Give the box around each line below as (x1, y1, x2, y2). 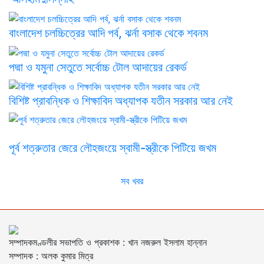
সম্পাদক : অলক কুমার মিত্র (9, 250, 93, 262)
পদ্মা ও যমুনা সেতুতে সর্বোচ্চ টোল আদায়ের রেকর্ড (9, 60, 187, 74)
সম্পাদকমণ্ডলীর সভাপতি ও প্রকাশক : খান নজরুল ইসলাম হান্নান (9, 236, 207, 249)
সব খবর (121, 175, 143, 187)
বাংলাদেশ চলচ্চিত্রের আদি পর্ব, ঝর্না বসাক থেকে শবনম (9, 25, 208, 40)
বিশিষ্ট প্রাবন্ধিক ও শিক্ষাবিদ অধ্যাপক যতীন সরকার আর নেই (9, 94, 233, 108)
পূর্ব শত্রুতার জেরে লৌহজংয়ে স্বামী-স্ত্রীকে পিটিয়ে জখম (9, 141, 252, 156)
